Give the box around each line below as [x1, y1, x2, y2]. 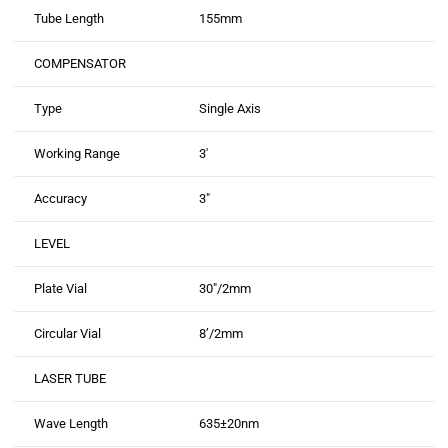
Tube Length [34, 10, 105, 26]
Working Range [34, 145, 121, 161]
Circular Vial [34, 325, 102, 341]
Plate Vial [34, 280, 88, 296]
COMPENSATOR [34, 55, 127, 71]
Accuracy [34, 190, 88, 206]
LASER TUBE [34, 370, 107, 386]
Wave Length [34, 415, 109, 431]
